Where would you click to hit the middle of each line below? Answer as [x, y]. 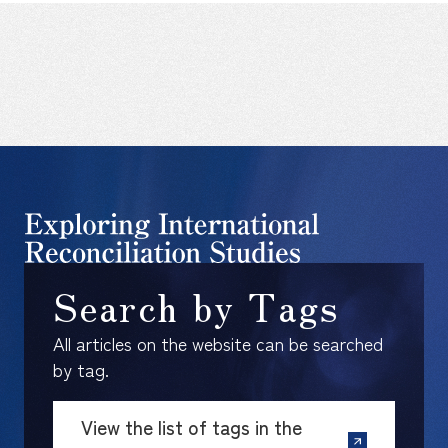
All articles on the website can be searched [217, 343]
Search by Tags [196, 306]
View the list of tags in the [192, 427]
